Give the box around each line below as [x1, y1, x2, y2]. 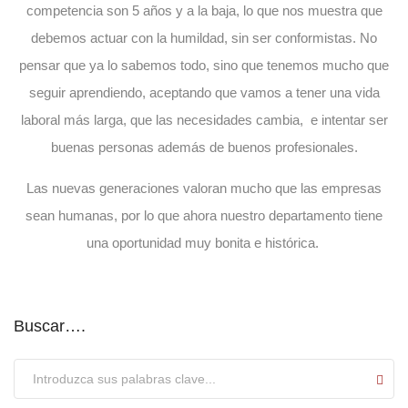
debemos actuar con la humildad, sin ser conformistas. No [31, 29, 377, 46]
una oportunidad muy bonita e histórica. [86, 234, 322, 250]
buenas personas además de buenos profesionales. [50, 138, 358, 155]
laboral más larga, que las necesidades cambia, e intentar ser [20, 111, 388, 127]
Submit [14, 359, 65, 378]
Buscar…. [14, 316, 86, 335]
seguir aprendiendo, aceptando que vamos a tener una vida [28, 84, 380, 100]
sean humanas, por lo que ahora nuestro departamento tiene [25, 207, 382, 223]
